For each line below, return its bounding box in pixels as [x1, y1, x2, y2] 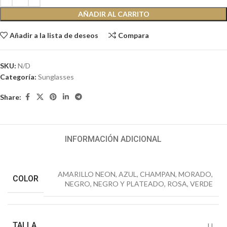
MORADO [178, 170, 212, 179]
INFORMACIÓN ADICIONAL [65, 134, 162, 144]
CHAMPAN [140, 170, 176, 179]
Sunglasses [38, 72, 74, 82]
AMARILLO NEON [58, 170, 116, 179]
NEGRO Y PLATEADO [93, 179, 165, 188]
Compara [118, 31, 149, 40]
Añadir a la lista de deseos [10, 31, 99, 40]
